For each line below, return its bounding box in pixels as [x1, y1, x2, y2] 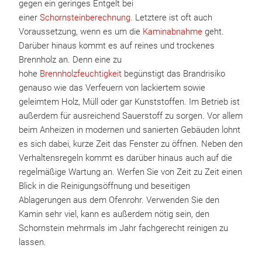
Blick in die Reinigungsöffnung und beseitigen [19, 181, 190, 191]
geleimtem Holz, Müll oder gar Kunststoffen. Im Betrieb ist [19, 96, 240, 107]
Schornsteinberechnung [40, 12, 130, 23]
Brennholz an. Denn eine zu [19, 54, 122, 65]
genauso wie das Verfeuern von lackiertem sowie [19, 82, 205, 93]
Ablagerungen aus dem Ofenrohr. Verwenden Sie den [19, 195, 219, 205]
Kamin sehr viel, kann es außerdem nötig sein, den [19, 209, 209, 219]
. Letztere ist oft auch [130, 12, 212, 23]
